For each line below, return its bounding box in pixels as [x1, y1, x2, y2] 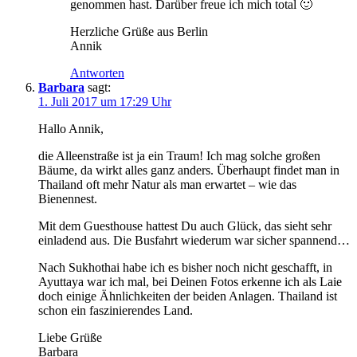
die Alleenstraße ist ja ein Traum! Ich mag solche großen [38, 149, 320, 163]
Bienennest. [38, 192, 97, 206]
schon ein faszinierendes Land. [38, 304, 193, 318]
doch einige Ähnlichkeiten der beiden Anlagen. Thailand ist [38, 289, 337, 304]
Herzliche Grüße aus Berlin [70, 25, 208, 39]
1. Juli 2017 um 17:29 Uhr [38, 95, 171, 109]
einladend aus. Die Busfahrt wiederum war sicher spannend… [38, 233, 350, 248]
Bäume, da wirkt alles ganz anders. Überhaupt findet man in [38, 163, 339, 178]
